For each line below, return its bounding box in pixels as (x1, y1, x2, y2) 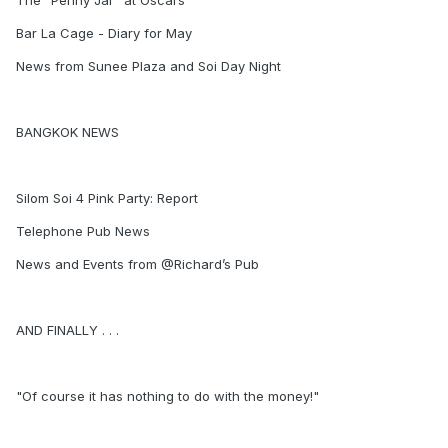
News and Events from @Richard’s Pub (16, 256, 259, 272)
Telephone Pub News (16, 223, 150, 239)
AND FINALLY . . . (16, 322, 119, 338)
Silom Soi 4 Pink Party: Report (16, 190, 198, 206)
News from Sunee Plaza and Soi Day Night (16, 58, 281, 74)
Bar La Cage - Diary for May (16, 25, 192, 41)
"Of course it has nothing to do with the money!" (16, 388, 319, 404)
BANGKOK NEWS (16, 124, 119, 140)
